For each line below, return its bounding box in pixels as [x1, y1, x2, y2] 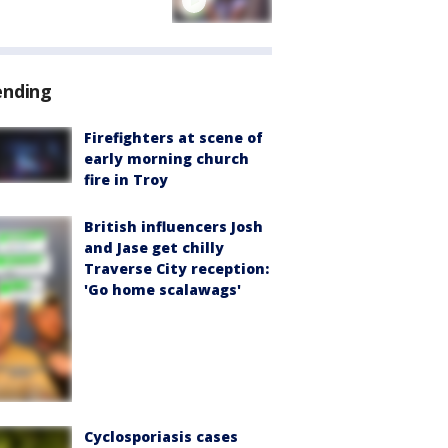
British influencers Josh [84, 217, 263, 237]
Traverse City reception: [84, 259, 269, 279]
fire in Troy [84, 170, 168, 190]
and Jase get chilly [84, 238, 224, 258]
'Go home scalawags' [84, 280, 241, 300]
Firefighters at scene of [84, 128, 263, 148]
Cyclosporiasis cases [84, 426, 238, 446]
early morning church [84, 149, 249, 169]
